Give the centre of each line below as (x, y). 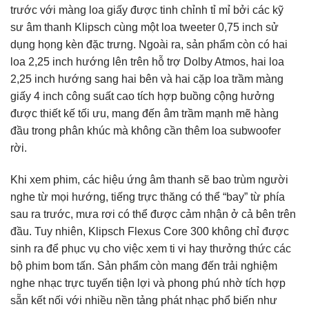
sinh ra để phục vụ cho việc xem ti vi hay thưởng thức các (151, 249)
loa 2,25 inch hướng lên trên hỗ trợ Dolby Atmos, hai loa (147, 62)
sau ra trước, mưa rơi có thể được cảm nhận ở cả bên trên (153, 215)
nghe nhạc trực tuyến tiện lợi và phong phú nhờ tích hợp (148, 283)
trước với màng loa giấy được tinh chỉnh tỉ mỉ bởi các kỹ (147, 10)
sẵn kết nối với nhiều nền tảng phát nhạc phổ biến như (144, 301)
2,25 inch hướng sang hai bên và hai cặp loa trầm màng (147, 79)
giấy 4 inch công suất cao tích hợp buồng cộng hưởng (142, 97)
